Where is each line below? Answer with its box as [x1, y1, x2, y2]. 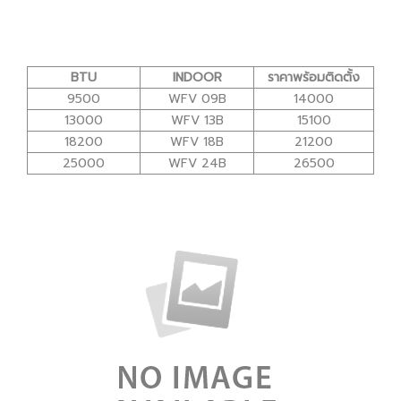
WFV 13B [170, 110, 224, 130]
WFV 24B [167, 153, 226, 173]
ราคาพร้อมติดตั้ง [268, 67, 360, 87]
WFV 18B [170, 132, 224, 151]
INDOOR [172, 67, 222, 87]
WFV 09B [167, 89, 226, 108]
